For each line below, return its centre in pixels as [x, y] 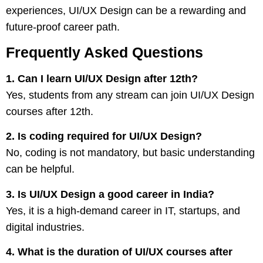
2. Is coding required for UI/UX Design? [104, 136]
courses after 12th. [50, 112]
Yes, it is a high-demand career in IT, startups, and [123, 210]
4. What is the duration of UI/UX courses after [119, 252]
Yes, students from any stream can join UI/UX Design [130, 95]
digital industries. [45, 227]
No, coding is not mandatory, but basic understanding [130, 153]
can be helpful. [40, 169]
